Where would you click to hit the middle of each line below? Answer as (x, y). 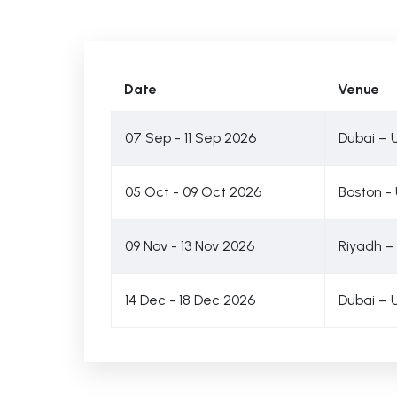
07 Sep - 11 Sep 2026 (190, 138)
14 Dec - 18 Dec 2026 (190, 300)
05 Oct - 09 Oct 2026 (193, 192)
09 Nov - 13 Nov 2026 (189, 246)
